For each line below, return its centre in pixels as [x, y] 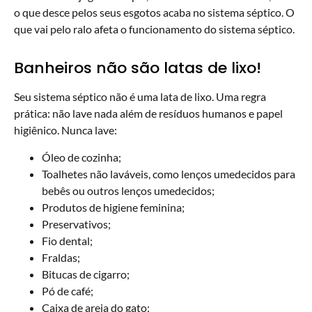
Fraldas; [61, 257]
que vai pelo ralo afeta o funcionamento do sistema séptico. [154, 29]
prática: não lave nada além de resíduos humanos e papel [148, 114]
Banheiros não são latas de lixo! [138, 68]
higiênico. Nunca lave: [65, 130]
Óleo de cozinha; [81, 157]
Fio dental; [67, 240]
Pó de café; [68, 290]
